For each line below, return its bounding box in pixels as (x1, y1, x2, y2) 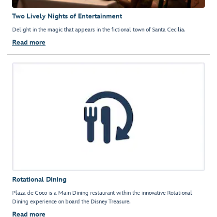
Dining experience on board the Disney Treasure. (12, 198, 131, 206)
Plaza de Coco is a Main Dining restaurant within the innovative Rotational (12, 189, 192, 197)
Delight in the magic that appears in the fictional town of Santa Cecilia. (12, 26, 186, 34)
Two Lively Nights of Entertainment (12, 12, 122, 21)
